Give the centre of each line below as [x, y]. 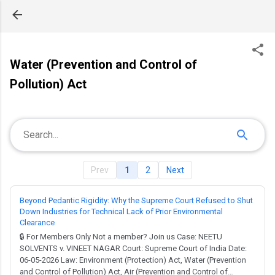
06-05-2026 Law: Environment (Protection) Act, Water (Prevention [133, 260]
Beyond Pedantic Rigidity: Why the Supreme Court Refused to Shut [136, 200]
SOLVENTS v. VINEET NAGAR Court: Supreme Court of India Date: [133, 248]
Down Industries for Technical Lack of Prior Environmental [121, 211]
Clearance [37, 223]
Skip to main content [137, 15]
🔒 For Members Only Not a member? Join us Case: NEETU [121, 237]
